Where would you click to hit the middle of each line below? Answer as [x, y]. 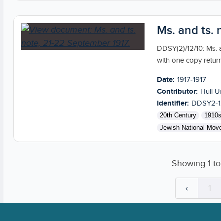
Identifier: [173, 103]
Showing [189, 163]
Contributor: [177, 91]
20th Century [178, 115]
